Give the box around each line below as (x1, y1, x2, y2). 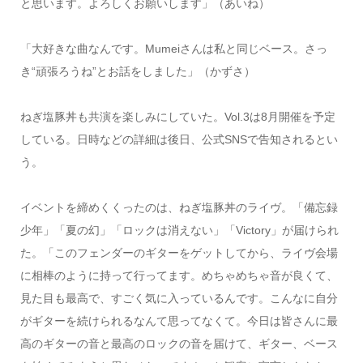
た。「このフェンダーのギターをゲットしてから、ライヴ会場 (19, 246, 338, 259)
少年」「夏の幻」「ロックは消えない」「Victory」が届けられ (19, 223, 339, 237)
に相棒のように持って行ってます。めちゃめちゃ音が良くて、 (19, 268, 338, 282)
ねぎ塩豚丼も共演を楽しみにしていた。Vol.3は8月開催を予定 (19, 109, 335, 123)
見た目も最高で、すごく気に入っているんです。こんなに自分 (19, 291, 338, 305)
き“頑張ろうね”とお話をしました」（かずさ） (19, 64, 255, 78)
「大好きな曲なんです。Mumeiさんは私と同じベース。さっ (19, 41, 327, 55)
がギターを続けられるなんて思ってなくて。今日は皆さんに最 (19, 314, 338, 327)
